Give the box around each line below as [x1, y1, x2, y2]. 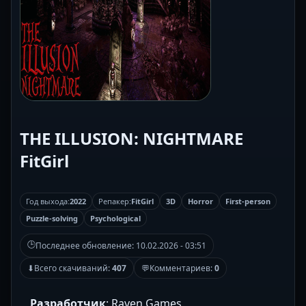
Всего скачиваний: [34, 262, 112, 275]
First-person [225, 196, 270, 207]
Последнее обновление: [36, 240, 136, 252]
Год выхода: [26, 196, 70, 207]
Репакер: [98, 196, 131, 207]
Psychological [90, 213, 141, 224]
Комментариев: [150, 262, 214, 275]
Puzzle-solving [26, 213, 78, 224]
